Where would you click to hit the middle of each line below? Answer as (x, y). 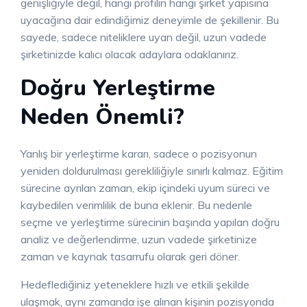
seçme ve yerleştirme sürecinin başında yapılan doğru (150, 222)
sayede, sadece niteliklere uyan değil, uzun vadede (144, 37)
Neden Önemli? (102, 117)
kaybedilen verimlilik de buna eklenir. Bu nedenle (136, 205)
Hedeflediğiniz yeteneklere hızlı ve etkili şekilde (135, 285)
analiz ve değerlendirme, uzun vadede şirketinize (139, 240)
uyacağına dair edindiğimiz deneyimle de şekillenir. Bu (150, 20)
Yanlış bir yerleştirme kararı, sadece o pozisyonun (139, 154)
